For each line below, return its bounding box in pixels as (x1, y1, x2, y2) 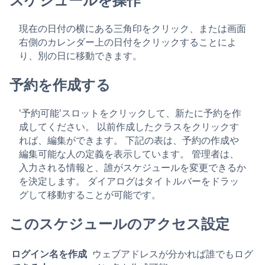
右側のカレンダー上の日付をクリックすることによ (19, 35, 237, 49)
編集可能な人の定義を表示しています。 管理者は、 (19, 147, 239, 160)
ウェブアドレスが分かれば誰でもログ (92, 247, 253, 260)
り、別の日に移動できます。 (19, 49, 142, 62)
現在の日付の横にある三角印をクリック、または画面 (19, 21, 246, 35)
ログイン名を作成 (11, 247, 87, 260)
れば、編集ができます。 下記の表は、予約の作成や (19, 133, 239, 147)
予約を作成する (9, 74, 111, 94)
